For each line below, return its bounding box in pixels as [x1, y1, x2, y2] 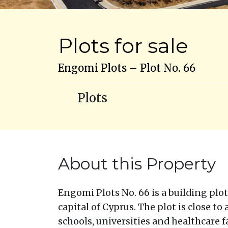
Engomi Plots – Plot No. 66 [58, 62, 195, 74]
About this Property [58, 154, 216, 174]
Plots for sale [58, 33, 188, 58]
